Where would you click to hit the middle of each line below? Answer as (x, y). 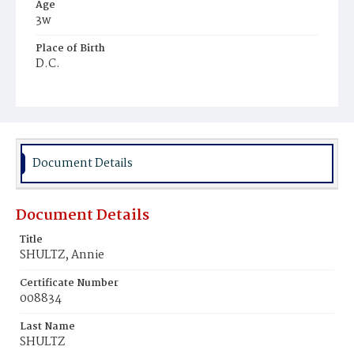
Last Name (47, 327)
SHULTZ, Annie (62, 255)
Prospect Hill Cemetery (100, 109)
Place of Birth (70, 49)
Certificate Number (69, 283)
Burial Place (66, 92)
